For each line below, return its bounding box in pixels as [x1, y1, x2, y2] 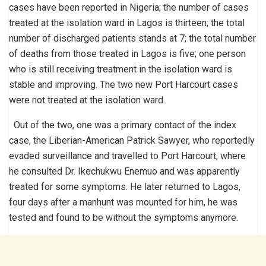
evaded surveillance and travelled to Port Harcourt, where [9, 150, 246, 161]
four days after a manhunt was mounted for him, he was [9, 196, 237, 208]
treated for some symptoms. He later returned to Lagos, [9, 180, 240, 192]
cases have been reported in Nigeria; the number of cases [9, 1, 249, 13]
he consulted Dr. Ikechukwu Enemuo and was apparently [9, 165, 240, 177]
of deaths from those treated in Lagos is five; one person [9, 47, 246, 59]
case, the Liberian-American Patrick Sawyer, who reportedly [9, 134, 255, 146]
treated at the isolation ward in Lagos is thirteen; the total [9, 17, 245, 28]
